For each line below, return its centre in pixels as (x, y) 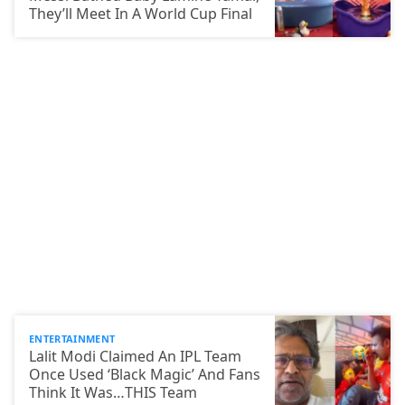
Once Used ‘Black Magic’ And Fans (145, 374)
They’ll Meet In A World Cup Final (142, 13)
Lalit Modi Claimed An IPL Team (135, 356)
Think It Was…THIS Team (115, 392)
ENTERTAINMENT (72, 338)
